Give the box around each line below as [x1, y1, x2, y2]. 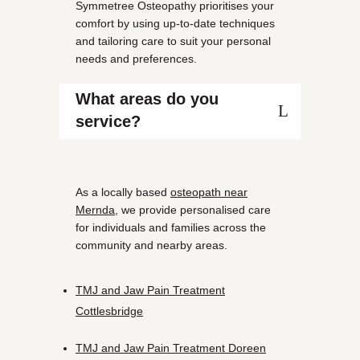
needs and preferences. [76, 52, 197, 65]
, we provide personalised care [115, 203, 271, 216]
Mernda [76, 203, 115, 216]
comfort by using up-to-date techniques [76, 17, 275, 30]
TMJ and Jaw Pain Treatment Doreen [76, 342, 266, 354]
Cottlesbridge [76, 305, 143, 317]
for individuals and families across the [76, 221, 266, 234]
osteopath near [170, 186, 247, 198]
